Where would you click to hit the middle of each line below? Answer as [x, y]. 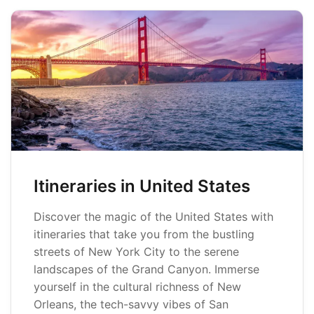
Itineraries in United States [142, 186]
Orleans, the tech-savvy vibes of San [131, 304]
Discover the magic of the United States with [153, 217]
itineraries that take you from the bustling [144, 234]
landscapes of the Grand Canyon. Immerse [146, 269]
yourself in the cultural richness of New [137, 287]
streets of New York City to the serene [136, 252]
